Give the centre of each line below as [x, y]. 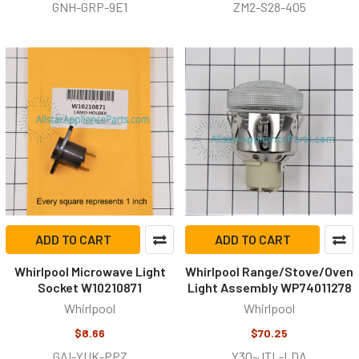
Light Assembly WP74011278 [269, 287]
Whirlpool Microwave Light [90, 271]
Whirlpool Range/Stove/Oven [269, 271]
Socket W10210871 [90, 287]
